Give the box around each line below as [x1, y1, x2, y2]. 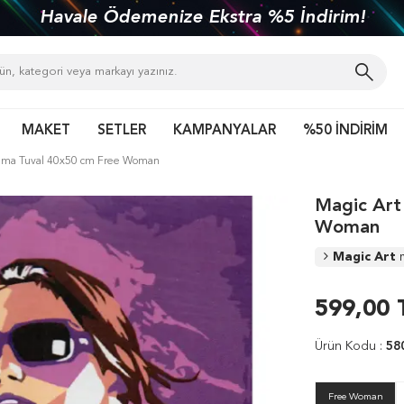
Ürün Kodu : [315, 340, 386, 353]
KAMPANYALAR [173, 124, 276, 138]
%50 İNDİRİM [303, 124, 388, 138]
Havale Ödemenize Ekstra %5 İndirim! [39, 8, 365, 27]
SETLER [97, 124, 146, 138]
